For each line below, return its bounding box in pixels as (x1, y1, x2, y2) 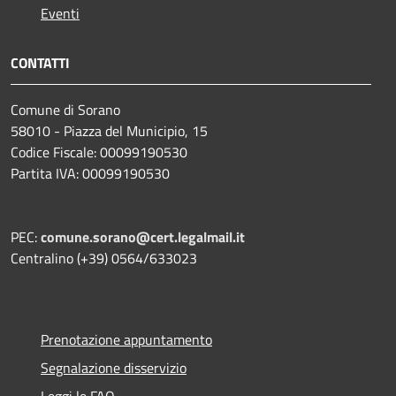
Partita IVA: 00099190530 (11, 162, 170, 184)
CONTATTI (11, 51, 70, 73)
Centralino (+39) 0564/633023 (11, 247, 197, 269)
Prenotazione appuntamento (41, 328, 212, 350)
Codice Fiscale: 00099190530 (11, 141, 187, 163)
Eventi (41, 2, 80, 24)
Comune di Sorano (11, 98, 120, 120)
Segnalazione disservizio (41, 356, 187, 378)
